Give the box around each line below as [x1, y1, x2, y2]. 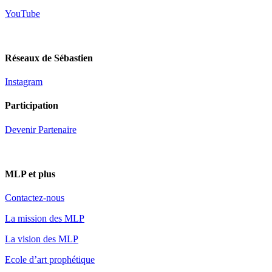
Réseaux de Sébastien [5, 52, 93, 63]
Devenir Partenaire [5, 124, 76, 135]
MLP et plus [5, 168, 55, 179]
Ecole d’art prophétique [5, 254, 95, 265]
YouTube [5, 8, 40, 19]
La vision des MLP [5, 234, 78, 245]
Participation [5, 100, 58, 111]
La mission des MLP [5, 213, 84, 224]
